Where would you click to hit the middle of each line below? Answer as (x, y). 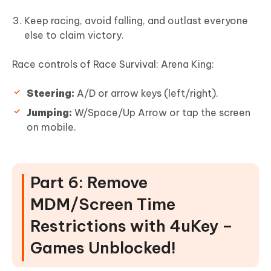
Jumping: (49, 112)
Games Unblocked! (103, 247)
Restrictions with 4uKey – (132, 226)
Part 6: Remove (89, 182)
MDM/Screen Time (103, 204)
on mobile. (51, 127)
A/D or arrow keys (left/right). (146, 93)
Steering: (51, 93)
